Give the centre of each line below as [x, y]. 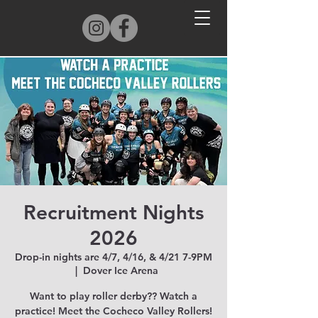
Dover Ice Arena [120, 270]
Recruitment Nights [114, 212]
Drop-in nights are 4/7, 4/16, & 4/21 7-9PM [114, 257]
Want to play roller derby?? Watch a [114, 296]
